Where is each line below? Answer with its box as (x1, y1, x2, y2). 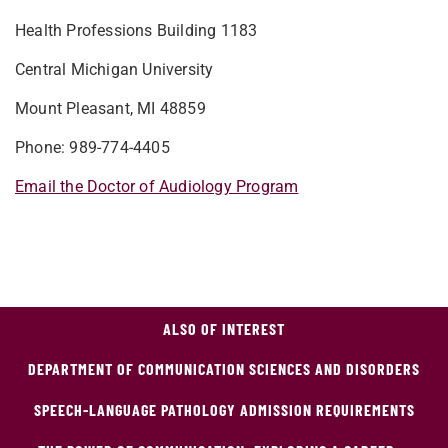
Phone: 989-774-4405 (15, 138, 170, 158)
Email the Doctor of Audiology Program (15, 177, 299, 197)
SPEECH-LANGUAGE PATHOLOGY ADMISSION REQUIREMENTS (33, 400, 415, 420)
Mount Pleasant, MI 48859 (15, 99, 206, 119)
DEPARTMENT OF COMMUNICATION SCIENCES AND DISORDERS (28, 359, 420, 379)
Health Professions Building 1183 (15, 21, 258, 41)
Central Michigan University (15, 60, 214, 80)
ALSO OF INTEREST (163, 319, 285, 339)
